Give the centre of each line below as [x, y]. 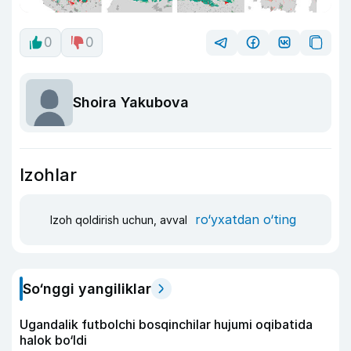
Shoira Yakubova [131, 103]
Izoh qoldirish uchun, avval [120, 220]
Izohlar [48, 174]
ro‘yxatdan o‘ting [246, 220]
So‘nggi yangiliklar [87, 288]
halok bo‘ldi [53, 340]
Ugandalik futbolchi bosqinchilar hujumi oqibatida [166, 324]
